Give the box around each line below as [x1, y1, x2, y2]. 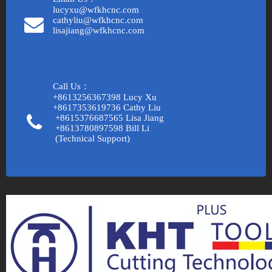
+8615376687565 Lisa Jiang [53, 113, 164, 123]
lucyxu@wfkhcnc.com [53, 5, 139, 15]
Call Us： [53, 81, 90, 91]
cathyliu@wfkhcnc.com [53, 15, 143, 25]
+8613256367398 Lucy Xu [53, 92, 157, 102]
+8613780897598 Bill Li [53, 123, 222, 133]
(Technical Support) [53, 134, 130, 143]
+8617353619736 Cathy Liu [53, 103, 161, 112]
